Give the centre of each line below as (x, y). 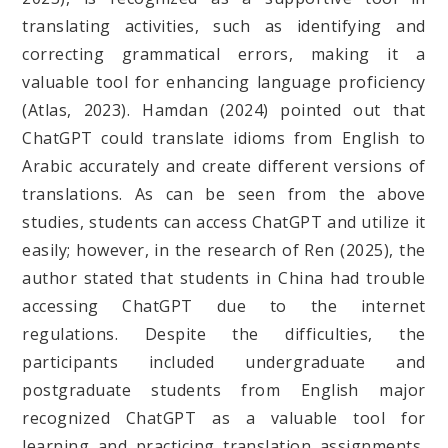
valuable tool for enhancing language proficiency (224, 81)
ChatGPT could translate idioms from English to (224, 137)
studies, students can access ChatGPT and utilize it (224, 221)
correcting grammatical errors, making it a (224, 53)
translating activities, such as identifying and (224, 25)
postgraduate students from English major (224, 389)
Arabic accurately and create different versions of (224, 165)
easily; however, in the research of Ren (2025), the (224, 249)
